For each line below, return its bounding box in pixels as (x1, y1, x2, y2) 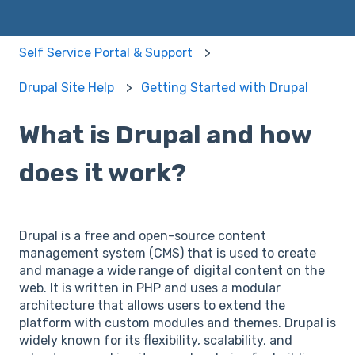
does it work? (19, 158, 186, 189)
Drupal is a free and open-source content (19, 228, 266, 244)
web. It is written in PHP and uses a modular (19, 281, 281, 296)
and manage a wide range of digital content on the (19, 263, 325, 279)
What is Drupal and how (19, 120, 311, 151)
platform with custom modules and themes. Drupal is (19, 315, 336, 331)
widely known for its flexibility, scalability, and (19, 333, 292, 349)
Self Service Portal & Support (19, 44, 193, 60)
